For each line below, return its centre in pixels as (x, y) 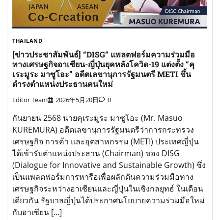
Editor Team (30, 100)
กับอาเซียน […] (37, 212)
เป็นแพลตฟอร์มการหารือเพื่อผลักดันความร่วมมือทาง (103, 177)
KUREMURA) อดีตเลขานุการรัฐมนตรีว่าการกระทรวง (103, 130)
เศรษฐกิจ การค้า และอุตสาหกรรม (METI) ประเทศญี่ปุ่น (106, 142)
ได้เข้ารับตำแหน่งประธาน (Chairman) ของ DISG (96, 153)
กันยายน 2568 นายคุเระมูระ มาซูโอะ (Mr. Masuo (97, 118)
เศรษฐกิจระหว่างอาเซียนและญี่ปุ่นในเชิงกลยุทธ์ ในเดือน (108, 189)
